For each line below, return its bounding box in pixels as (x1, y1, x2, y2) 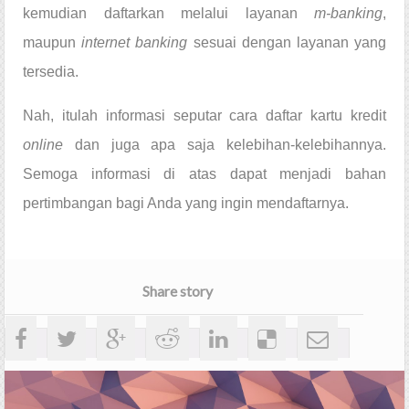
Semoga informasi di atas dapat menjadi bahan (23, 165, 386, 182)
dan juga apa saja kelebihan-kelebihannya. (74, 136, 387, 152)
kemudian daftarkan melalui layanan (23, 5, 314, 21)
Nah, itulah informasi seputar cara (23, 107, 267, 123)
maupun (23, 34, 82, 50)
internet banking (81, 34, 194, 50)
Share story (142, 281, 213, 299)
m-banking (314, 5, 383, 21)
